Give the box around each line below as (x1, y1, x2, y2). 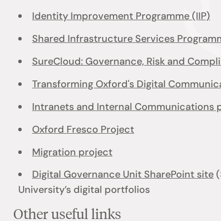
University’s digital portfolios (18, 183, 153, 196)
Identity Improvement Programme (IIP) (32, 9, 210, 23)
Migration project (32, 145, 112, 158)
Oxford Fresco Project (32, 122, 134, 136)
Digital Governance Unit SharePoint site (32, 168, 214, 181)
